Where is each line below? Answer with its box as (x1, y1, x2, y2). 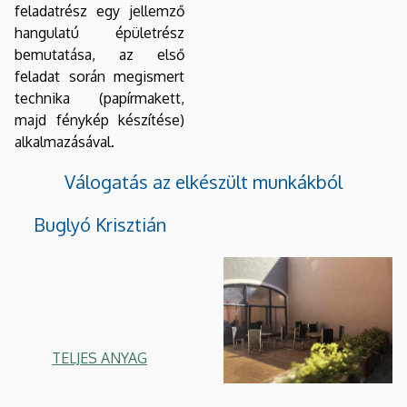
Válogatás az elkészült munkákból (65, 169, 342, 194)
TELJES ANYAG (52, 348, 147, 367)
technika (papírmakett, (15, 88, 184, 107)
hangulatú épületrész (15, 23, 184, 42)
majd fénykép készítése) (15, 110, 184, 129)
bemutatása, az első (15, 45, 184, 64)
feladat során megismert (15, 66, 184, 85)
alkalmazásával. (15, 132, 114, 151)
